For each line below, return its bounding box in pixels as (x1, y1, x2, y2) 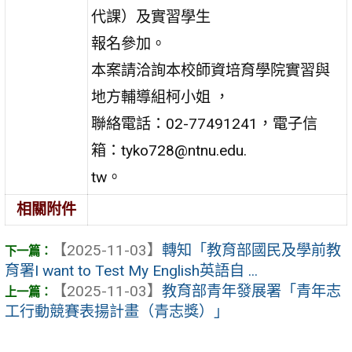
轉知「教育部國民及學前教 (162, 241, 341, 260)
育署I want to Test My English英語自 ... (5, 262, 258, 280)
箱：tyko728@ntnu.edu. (91, 141, 247, 159)
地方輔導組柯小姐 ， (91, 87, 230, 106)
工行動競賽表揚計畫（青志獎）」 (5, 302, 229, 321)
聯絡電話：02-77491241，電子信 (91, 114, 318, 133)
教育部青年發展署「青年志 (162, 282, 341, 301)
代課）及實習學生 (91, 7, 211, 26)
